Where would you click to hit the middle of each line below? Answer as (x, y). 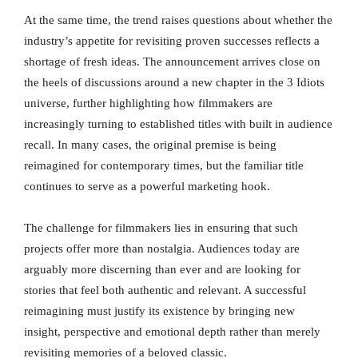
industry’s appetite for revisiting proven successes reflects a (172, 41)
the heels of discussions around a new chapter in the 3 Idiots (174, 83)
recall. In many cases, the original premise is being (150, 145)
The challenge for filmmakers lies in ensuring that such (161, 228)
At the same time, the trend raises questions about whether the (178, 20)
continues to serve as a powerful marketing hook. (147, 187)
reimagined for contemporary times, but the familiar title (164, 166)
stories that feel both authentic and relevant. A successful (165, 290)
